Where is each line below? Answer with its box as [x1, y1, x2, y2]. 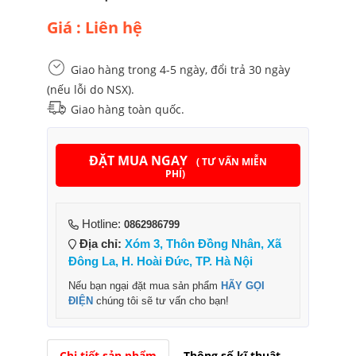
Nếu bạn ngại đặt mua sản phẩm [68, 279, 221, 292]
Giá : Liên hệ [47, 17, 142, 38]
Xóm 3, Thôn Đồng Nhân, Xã [125, 236, 281, 250]
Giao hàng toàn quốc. [71, 102, 184, 117]
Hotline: [82, 217, 121, 230]
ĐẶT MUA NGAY [88, 152, 188, 169]
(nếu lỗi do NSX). [47, 82, 134, 97]
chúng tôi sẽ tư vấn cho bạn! [96, 294, 229, 307]
